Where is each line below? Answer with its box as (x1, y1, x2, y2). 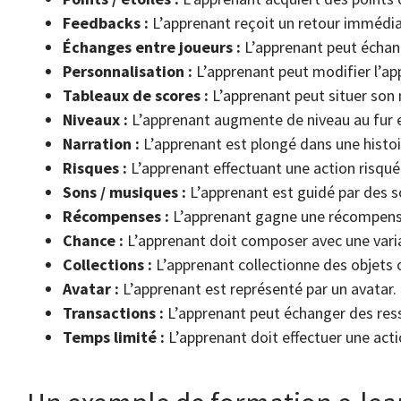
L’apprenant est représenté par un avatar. (119, 277, 397, 299)
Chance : (63, 229, 124, 251)
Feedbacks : (63, 12, 149, 33)
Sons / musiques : (63, 181, 186, 202)
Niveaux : (63, 108, 128, 130)
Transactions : (63, 302, 164, 323)
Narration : (63, 132, 140, 154)
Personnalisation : (63, 60, 192, 81)
